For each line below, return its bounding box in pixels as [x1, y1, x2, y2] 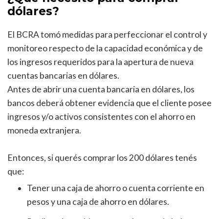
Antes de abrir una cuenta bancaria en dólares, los [7, 84, 195, 94]
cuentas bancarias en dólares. [7, 70, 119, 81]
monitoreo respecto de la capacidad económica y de [7, 43, 203, 53]
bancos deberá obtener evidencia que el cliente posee [7, 97, 212, 108]
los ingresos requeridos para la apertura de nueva [7, 56, 194, 67]
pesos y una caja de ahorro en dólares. [27, 197, 169, 207]
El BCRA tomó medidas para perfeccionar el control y [7, 29, 207, 40]
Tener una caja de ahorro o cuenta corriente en [27, 183, 204, 194]
